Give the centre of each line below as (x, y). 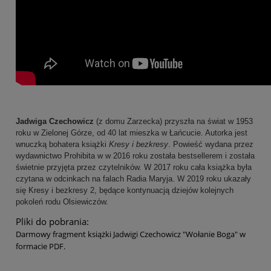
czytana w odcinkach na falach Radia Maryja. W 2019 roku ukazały (133, 179)
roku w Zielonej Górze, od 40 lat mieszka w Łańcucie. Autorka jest (132, 133)
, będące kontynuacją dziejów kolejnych (164, 191)
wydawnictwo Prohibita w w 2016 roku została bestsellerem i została (135, 156)
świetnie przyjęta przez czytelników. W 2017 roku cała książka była (134, 168)
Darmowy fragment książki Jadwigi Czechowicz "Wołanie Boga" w (131, 234)
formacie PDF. (41, 247)
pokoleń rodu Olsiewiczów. (63, 202)
